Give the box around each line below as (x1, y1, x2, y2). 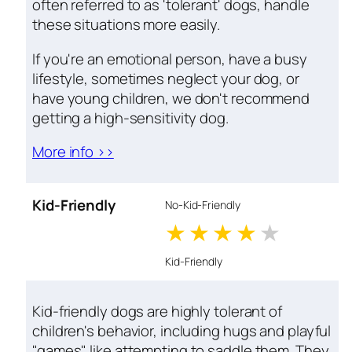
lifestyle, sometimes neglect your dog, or (32, 68, 299, 89)
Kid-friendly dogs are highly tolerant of (32, 300, 282, 321)
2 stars (214, 216, 287, 249)
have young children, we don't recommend (32, 87, 310, 108)
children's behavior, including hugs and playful (32, 320, 332, 341)
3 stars (237, 216, 310, 249)
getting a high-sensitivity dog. (32, 107, 229, 128)
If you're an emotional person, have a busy (32, 48, 307, 69)
